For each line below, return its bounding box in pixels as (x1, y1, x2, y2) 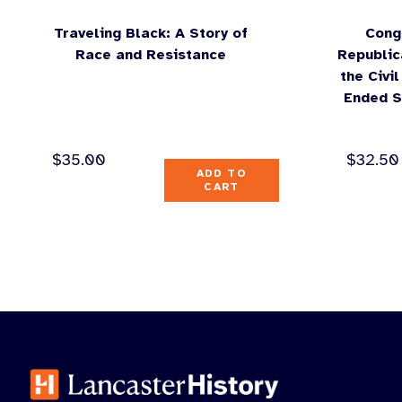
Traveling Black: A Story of (53, 23, 248, 42)
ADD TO (196, 166, 247, 179)
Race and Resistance (74, 45, 226, 64)
